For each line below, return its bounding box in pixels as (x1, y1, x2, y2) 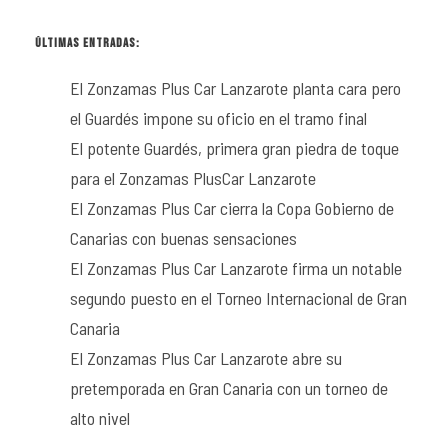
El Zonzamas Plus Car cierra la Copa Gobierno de (70, 196, 394, 219)
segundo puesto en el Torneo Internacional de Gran (70, 286, 407, 309)
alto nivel (70, 406, 130, 429)
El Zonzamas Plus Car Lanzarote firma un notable (70, 256, 402, 279)
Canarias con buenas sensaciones (70, 226, 297, 249)
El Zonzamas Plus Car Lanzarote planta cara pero (70, 76, 401, 99)
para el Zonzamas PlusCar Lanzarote (70, 166, 316, 189)
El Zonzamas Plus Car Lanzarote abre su (70, 346, 342, 369)
